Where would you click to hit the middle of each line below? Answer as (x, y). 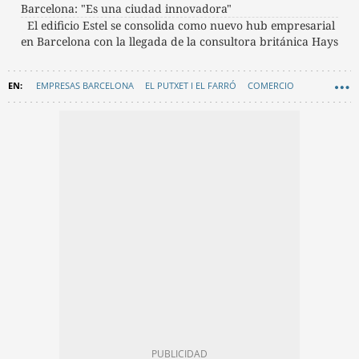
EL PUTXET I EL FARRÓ (191, 85)
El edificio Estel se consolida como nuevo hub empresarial (181, 25)
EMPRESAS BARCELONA (85, 85)
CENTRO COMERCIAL (143, 113)
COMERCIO (271, 85)
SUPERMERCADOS (51, 113)
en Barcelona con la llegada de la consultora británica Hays (179, 41)
